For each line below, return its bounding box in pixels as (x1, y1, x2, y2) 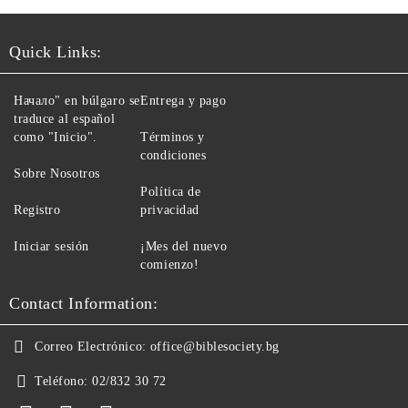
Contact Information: (9, 294, 158, 312)
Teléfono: (35, 374, 89, 388)
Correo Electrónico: (35, 340, 147, 353)
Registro (14, 203, 61, 217)
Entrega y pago (140, 94, 227, 107)
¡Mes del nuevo (140, 240, 228, 253)
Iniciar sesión (14, 240, 89, 253)
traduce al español (14, 112, 116, 126)
